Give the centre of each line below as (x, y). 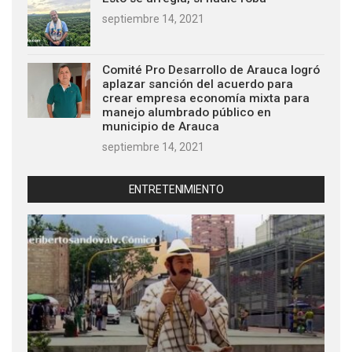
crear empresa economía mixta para (206, 99)
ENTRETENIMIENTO (176, 190)
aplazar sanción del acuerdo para (198, 84)
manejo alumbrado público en (187, 113)
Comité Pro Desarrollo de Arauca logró (211, 70)
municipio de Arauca (161, 127)
